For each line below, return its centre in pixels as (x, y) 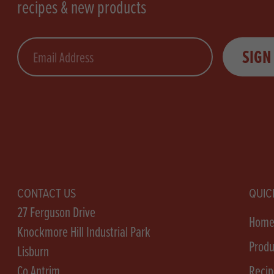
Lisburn (33, 251)
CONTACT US (46, 193)
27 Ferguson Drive (56, 212)
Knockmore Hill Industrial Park (84, 231)
